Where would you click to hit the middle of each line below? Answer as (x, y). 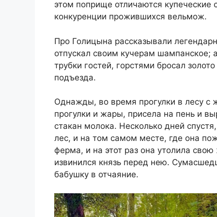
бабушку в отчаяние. (96, 175)
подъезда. (75, 77)
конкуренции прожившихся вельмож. (131, 17)
